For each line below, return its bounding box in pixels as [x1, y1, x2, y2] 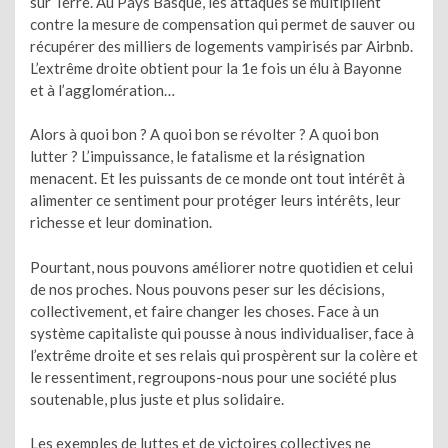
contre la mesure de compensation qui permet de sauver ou [30, 14, 415, 33]
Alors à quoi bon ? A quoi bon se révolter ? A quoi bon [30, 125, 379, 143]
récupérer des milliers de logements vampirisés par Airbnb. [30, 36, 413, 55]
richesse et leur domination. [30, 213, 212, 231]
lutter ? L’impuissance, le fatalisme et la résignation [30, 147, 365, 165]
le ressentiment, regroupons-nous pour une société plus [30, 367, 397, 386]
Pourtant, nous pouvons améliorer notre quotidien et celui [30, 257, 413, 276]
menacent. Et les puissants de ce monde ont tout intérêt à [30, 169, 405, 187]
